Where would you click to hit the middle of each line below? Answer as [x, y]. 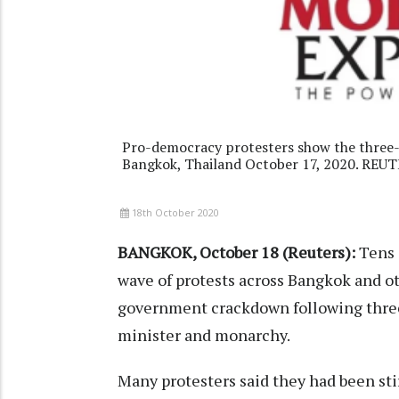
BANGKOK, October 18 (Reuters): [236, 252]
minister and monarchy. [204, 335]
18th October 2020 [175, 213]
